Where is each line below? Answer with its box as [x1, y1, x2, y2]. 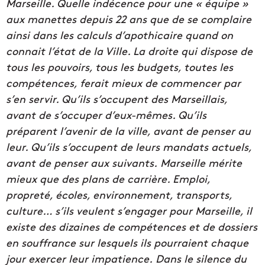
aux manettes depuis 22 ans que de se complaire [6, 11, 251, 26]
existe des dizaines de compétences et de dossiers [6, 218, 257, 234]
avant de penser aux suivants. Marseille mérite [6, 154, 242, 170]
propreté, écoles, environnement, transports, [6, 186, 232, 202]
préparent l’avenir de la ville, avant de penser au [6, 122, 251, 138]
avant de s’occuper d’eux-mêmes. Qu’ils [6, 106, 206, 122]
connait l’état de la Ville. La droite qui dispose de [6, 43, 253, 58]
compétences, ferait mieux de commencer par [6, 75, 241, 90]
